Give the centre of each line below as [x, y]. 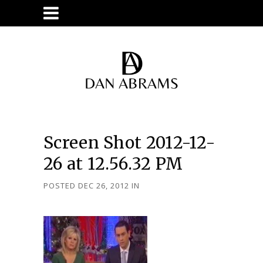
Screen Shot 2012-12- [130, 143]
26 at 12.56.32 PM [113, 164]
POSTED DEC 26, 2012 [86, 186]
